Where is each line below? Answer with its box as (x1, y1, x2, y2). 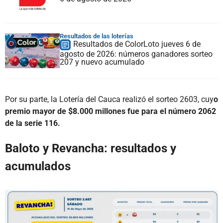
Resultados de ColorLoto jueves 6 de (73, 39, 201, 49)
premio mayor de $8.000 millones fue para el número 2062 (5, 106, 216, 116)
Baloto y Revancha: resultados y (5, 141, 176, 155)
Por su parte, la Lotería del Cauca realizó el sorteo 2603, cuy (5, 94, 214, 104)
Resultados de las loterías (60, 32, 133, 40)
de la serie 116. (5, 118, 60, 128)
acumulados (5, 159, 71, 173)
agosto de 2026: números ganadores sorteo (60, 49, 213, 59)
